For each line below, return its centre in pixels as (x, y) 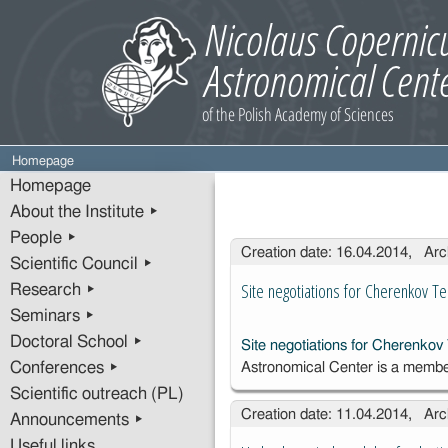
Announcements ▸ (77, 420)
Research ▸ (53, 290)
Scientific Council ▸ (81, 264)
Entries (255, 245)
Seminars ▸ (52, 316)
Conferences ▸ (64, 368)
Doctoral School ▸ (76, 342)
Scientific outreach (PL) (97, 394)
